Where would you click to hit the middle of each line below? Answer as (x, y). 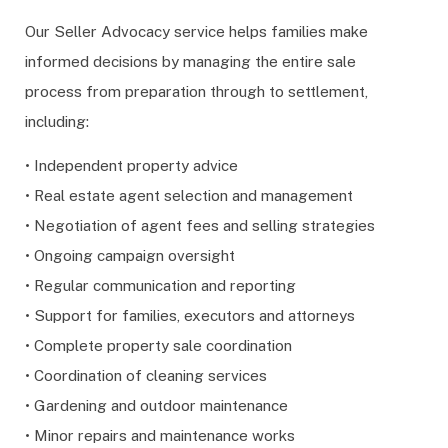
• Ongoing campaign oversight (130, 255)
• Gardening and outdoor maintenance (156, 405)
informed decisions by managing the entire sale (190, 60)
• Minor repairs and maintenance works (160, 435)
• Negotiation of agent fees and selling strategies (200, 225)
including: (57, 120)
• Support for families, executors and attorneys (190, 315)
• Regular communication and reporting (160, 285)
